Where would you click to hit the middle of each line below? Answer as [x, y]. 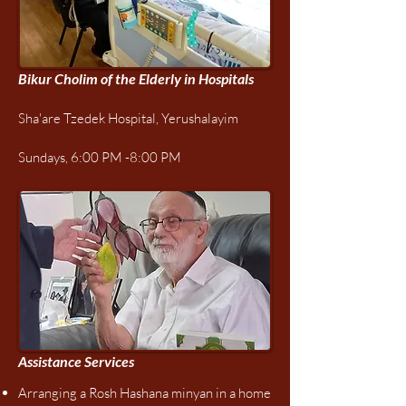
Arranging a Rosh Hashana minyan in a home [145, 393]
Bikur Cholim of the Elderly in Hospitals [136, 78]
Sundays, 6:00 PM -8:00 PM [100, 157]
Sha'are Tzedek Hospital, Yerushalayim [128, 118]
